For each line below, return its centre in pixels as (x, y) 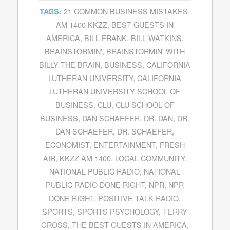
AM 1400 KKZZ (82, 24)
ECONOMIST (67, 144)
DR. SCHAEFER (145, 131)
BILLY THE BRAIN (70, 64)
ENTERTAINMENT (124, 144)
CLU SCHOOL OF (145, 104)
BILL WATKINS (156, 37)
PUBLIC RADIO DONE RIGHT (95, 184)
